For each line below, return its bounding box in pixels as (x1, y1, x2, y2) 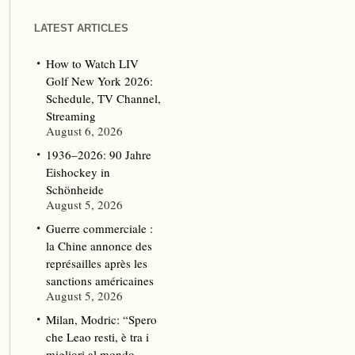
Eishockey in (45, 164, 110, 180)
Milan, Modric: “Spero (45, 311, 157, 327)
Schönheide (45, 181, 104, 197)
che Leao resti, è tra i (45, 329, 149, 345)
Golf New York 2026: (45, 73, 153, 89)
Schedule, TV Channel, (45, 90, 161, 106)
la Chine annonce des (45, 238, 152, 254)
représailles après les (45, 255, 147, 271)
